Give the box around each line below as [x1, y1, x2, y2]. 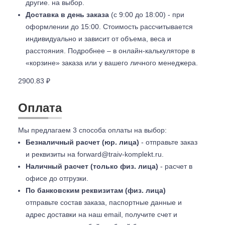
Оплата [18, 101, 62, 115]
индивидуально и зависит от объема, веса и [26, 35, 171, 43]
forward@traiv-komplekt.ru [77, 150, 162, 158]
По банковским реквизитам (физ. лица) [26, 186, 166, 194]
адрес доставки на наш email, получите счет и [26, 210, 177, 218]
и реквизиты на [26, 150, 77, 158]
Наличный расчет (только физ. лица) [26, 162, 158, 170]
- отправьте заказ [139, 138, 197, 146]
